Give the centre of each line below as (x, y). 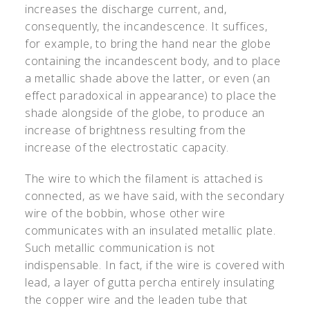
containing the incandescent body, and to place (153, 61)
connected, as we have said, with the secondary (154, 195)
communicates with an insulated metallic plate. (150, 230)
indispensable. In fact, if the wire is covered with (155, 265)
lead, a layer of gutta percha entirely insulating (150, 282)
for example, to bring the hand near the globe (148, 43)
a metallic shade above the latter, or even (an (147, 78)
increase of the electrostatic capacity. (127, 147)
